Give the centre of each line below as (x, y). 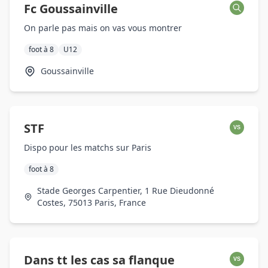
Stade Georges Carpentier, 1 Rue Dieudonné (126, 191)
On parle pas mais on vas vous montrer (103, 28)
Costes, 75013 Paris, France (92, 202)
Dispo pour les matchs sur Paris (88, 147)
